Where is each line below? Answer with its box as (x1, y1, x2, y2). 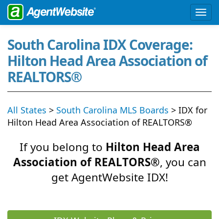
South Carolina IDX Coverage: (7, 35, 193, 54)
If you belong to (19, 139, 106, 154)
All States (7, 104, 46, 116)
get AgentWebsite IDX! (51, 170, 168, 185)
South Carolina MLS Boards (56, 104, 169, 116)
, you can (159, 154, 206, 170)
